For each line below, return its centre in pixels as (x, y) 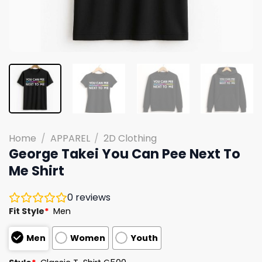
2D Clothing (130, 138)
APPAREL (70, 138)
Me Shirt (37, 170)
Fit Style (27, 211)
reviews (92, 197)
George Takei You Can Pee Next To (125, 154)
